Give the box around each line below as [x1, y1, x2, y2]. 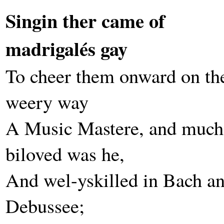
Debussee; [5, 192, 84, 218]
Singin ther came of [5, 6, 165, 34]
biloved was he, [5, 140, 124, 166]
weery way [5, 88, 88, 114]
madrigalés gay [5, 34, 127, 62]
